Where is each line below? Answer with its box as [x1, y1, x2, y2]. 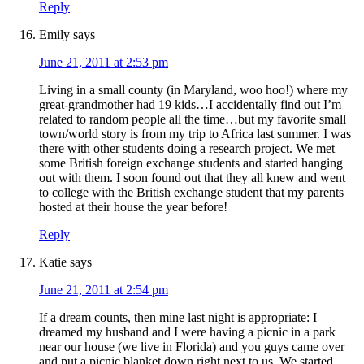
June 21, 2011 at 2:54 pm [39, 283, 168, 297]
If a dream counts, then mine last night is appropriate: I [39, 310, 317, 325]
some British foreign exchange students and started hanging [39, 156, 343, 171]
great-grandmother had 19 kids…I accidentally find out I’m [39, 97, 341, 112]
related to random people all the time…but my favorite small [39, 112, 346, 127]
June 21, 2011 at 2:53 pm [39, 55, 168, 70]
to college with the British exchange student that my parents [39, 185, 344, 200]
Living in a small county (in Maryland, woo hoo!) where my [39, 83, 348, 97]
